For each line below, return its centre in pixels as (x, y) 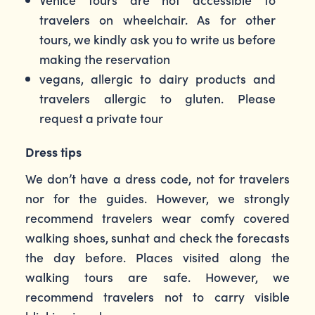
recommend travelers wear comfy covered (157, 218)
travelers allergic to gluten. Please (157, 98)
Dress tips (53, 152)
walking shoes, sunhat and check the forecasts (157, 237)
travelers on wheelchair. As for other (157, 19)
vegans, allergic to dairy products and (157, 78)
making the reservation (104, 59)
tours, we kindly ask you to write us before (157, 39)
